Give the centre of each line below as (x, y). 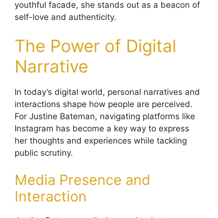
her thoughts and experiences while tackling (101, 141)
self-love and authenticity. (65, 17)
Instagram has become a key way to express (102, 129)
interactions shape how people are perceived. (104, 104)
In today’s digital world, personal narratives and (107, 92)
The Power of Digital (95, 46)
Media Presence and (82, 180)
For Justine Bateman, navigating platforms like (105, 117)
